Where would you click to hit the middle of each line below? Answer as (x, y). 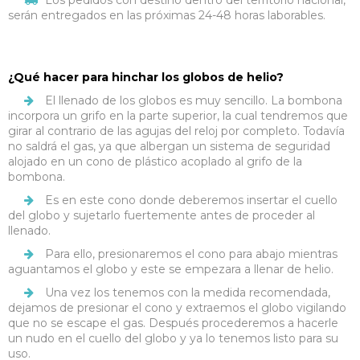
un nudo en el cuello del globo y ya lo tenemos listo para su (173, 339)
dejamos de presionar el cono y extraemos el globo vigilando (177, 308)
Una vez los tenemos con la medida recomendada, (188, 293)
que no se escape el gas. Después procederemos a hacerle (173, 323)
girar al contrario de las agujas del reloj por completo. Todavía (176, 131)
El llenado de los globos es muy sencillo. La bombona (194, 101)
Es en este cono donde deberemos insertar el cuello (191, 200)
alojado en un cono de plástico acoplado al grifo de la (155, 162)
